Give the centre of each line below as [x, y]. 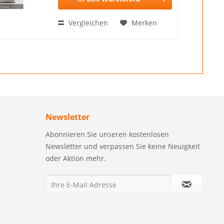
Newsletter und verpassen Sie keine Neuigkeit [123, 146]
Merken [144, 22]
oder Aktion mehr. [76, 158]
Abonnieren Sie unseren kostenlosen [107, 134]
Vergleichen [87, 22]
